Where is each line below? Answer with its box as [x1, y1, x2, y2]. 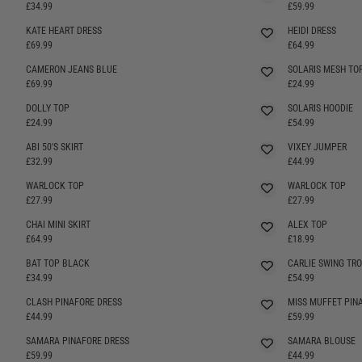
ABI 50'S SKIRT [26, 141, 83, 153]
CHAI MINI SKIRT [26, 218, 90, 230]
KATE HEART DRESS [26, 24, 102, 36]
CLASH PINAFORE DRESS [26, 296, 122, 308]
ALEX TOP [287, 218, 327, 230]
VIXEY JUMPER [287, 141, 347, 153]
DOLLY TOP [26, 102, 69, 114]
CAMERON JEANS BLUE [26, 63, 117, 75]
